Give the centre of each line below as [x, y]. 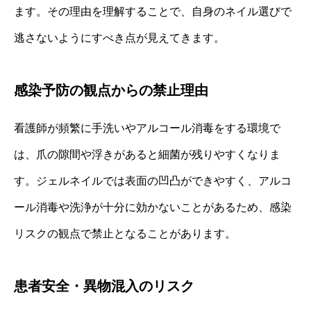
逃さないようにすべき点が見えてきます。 [119, 38]
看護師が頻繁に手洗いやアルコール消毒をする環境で [147, 128]
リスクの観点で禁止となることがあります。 [125, 234]
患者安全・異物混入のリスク [104, 286]
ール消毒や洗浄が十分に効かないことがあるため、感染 [153, 208]
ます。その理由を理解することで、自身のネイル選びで [153, 12]
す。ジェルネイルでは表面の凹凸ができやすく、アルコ [153, 181]
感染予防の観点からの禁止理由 [111, 91]
